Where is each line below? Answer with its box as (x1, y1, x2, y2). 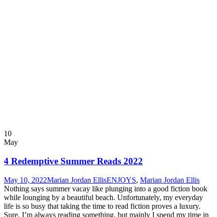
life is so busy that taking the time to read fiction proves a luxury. (4, 201, 201, 210)
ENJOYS (107, 175, 136, 184)
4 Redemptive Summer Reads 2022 (4, 156, 143, 167)
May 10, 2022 (4, 175, 47, 184)
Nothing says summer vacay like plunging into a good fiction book (4, 184, 207, 193)
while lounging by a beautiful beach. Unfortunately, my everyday (4, 193, 203, 201)
